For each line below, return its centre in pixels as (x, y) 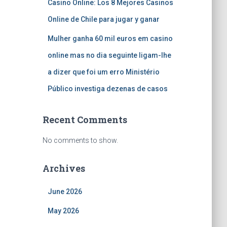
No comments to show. (80, 140)
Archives (64, 168)
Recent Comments (85, 120)
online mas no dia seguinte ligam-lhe (109, 55)
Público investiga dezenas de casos (107, 89)
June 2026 (65, 192)
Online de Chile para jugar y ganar (103, 19)
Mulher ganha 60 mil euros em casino (110, 39)
